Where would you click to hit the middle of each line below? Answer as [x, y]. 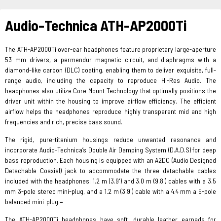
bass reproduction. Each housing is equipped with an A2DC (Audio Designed [110, 160]
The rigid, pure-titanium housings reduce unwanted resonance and [110, 139]
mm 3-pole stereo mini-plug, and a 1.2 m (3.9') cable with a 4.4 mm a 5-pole [110, 191]
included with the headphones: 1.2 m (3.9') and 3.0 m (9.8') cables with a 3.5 [110, 181]
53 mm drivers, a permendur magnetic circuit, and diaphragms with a [110, 59]
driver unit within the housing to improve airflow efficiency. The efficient [110, 101]
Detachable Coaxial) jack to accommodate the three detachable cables [110, 170]
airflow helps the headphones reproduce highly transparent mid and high [110, 111]
